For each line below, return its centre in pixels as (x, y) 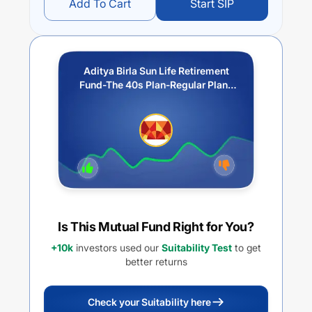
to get (247, 248)
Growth (156, 99)
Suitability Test (197, 248)
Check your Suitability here (149, 302)
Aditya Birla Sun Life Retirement (156, 71)
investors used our (116, 248)
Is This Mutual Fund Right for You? (156, 227)
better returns (156, 262)
